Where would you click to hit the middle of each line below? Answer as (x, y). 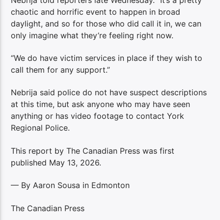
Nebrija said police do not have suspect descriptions (109, 93)
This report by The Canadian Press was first (93, 151)
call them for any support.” (61, 69)
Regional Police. (41, 128)
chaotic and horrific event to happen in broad (96, 12)
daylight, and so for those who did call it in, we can (106, 23)
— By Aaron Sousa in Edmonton (70, 185)
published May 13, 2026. (56, 162)
